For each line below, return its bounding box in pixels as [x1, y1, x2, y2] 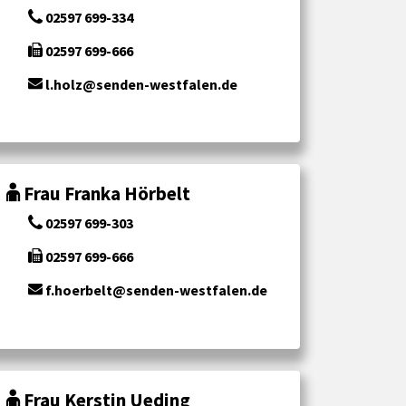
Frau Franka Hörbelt [24, 181, 190, 207]
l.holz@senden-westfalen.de [43, 74, 237, 93]
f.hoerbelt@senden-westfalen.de [43, 280, 267, 299]
